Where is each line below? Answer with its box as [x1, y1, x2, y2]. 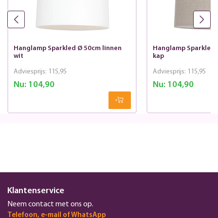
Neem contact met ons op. [7, 200, 93, 209]
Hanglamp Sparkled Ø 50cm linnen [13, 44, 122, 52]
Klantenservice [7, 186, 64, 196]
